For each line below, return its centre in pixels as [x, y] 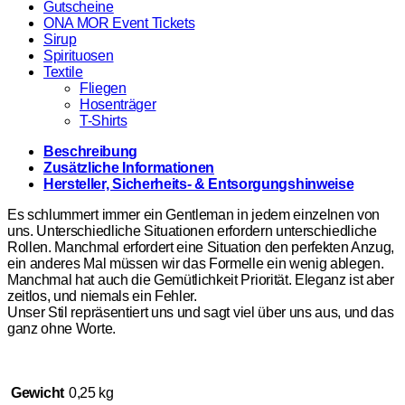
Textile [63, 72]
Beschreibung [91, 152]
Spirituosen [79, 56]
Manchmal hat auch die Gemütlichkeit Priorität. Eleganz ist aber [201, 280]
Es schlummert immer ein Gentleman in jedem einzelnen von [194, 215]
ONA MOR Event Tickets [119, 24]
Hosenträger [118, 105]
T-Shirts [104, 121]
